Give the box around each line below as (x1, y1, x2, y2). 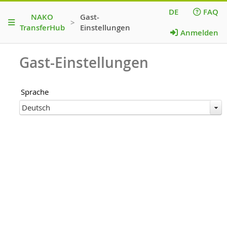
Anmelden (180, 27, 219, 38)
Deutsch (22, 102, 50, 112)
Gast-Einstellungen (19, 53, 148, 72)
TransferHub (19, 22, 65, 33)
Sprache (21, 86, 49, 97)
